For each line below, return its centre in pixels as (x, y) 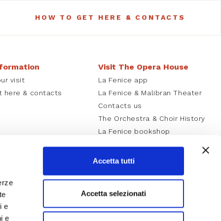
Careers (112, 144)
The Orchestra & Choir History (151, 118)
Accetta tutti (113, 161)
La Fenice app (123, 80)
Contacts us (120, 105)
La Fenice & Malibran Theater (150, 92)
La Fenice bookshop (134, 131)
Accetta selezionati (113, 193)
